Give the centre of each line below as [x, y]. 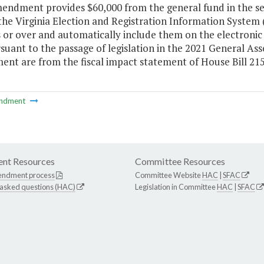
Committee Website [169, 175]
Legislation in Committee [176, 187]
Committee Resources [180, 161]
